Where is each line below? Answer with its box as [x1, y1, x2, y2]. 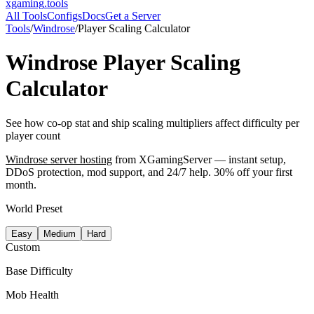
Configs [47, 10, 82, 22]
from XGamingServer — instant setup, [115, 153, 286, 165]
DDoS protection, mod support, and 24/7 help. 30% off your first [6, 165, 292, 178]
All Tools [6, 10, 47, 22]
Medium [43, 228, 76, 239]
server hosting [48, 153, 112, 165]
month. [6, 178, 36, 191]
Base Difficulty [6, 264, 73, 277]
